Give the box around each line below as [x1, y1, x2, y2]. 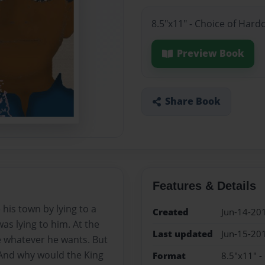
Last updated [152, 227, 213, 240]
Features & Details [152, 179, 256, 192]
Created [152, 205, 189, 218]
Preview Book [176, 47, 244, 60]
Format [152, 250, 186, 263]
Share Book [164, 95, 221, 108]
